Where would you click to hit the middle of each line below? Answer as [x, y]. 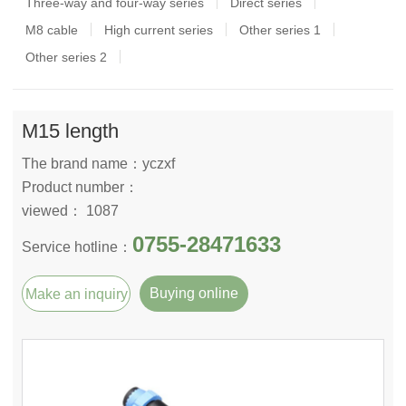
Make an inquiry [76, 294]
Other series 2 [66, 57]
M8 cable [52, 30]
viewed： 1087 [70, 211]
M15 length [70, 131]
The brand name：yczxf [98, 164]
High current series [159, 30]
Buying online [194, 293]
